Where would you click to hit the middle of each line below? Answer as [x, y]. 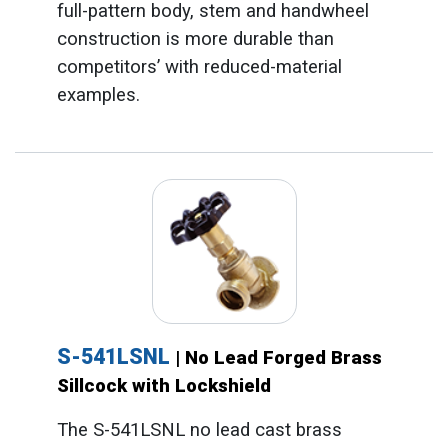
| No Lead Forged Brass [278, 358]
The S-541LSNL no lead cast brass [199, 430]
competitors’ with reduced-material [199, 66]
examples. [98, 94]
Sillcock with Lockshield [163, 386]
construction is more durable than [195, 38]
